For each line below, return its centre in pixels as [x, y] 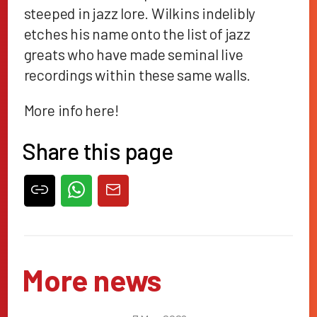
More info [54, 110]
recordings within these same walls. [137, 74]
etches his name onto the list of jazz [137, 33]
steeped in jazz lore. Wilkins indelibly [140, 13]
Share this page [98, 151]
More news [92, 279]
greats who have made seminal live [133, 54]
